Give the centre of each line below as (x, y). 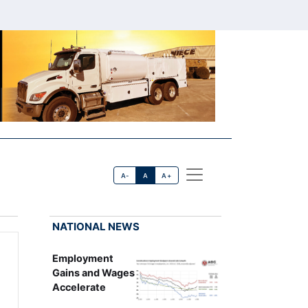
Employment (82, 258)
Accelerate (79, 287)
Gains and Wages (93, 272)
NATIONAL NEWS (96, 226)
